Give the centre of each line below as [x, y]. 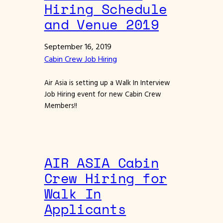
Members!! [60, 105]
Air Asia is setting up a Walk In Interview [107, 82]
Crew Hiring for [106, 178]
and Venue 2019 [102, 24]
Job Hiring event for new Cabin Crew [103, 94]
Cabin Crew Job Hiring [80, 58]
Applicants [85, 209]
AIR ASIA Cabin [102, 163]
